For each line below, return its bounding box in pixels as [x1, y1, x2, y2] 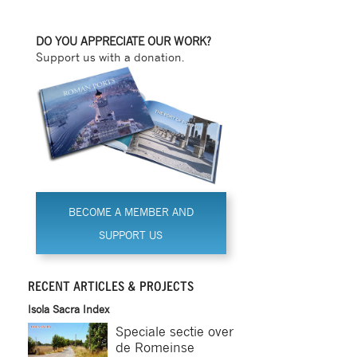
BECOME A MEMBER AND [68, 203, 194, 218]
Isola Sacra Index [27, 300, 109, 316]
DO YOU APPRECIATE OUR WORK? [35, 33, 211, 48]
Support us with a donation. [35, 49, 184, 64]
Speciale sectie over [115, 322, 233, 339]
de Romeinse [115, 338, 194, 355]
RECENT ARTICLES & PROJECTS [27, 277, 194, 294]
